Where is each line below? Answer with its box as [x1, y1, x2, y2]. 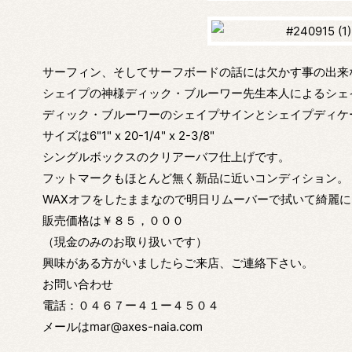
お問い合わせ [42, 277, 113, 292]
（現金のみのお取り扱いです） [42, 234, 207, 250]
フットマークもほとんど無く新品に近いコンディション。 [42, 170, 349, 186]
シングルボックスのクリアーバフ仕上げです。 [42, 149, 290, 165]
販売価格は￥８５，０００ [42, 213, 184, 229]
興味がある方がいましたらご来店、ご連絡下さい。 [42, 255, 313, 271]
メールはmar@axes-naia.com [42, 319, 203, 335]
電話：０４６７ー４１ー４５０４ [42, 298, 219, 313]
